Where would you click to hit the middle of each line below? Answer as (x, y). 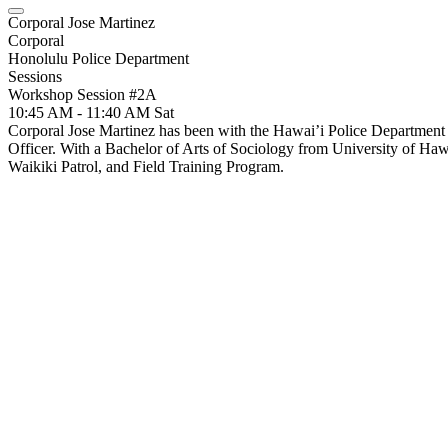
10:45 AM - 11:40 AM (81, 112)
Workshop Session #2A (82, 94)
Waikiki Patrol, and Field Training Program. (146, 166)
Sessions (35, 76)
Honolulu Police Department (98, 58)
